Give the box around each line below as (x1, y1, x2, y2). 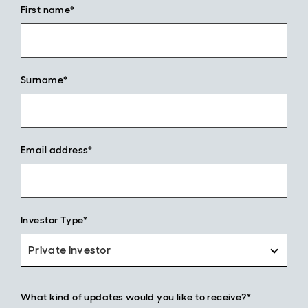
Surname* (21, 74, 68, 86)
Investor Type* (21, 214, 88, 226)
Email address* (21, 144, 93, 156)
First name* (21, 3, 75, 16)
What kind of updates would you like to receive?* (21, 291, 252, 303)
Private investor (28, 243, 111, 257)
